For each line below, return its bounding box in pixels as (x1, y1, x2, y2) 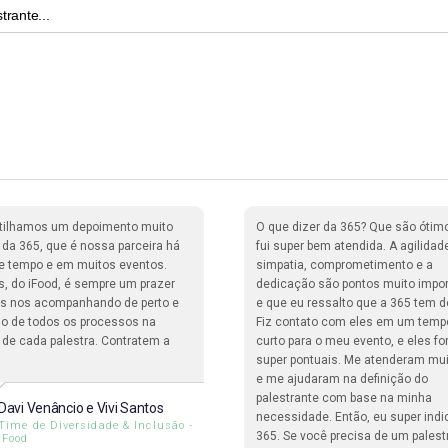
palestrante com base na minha (256, 391, 432, 406)
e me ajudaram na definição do (256, 372, 428, 387)
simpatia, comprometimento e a (256, 258, 433, 273)
